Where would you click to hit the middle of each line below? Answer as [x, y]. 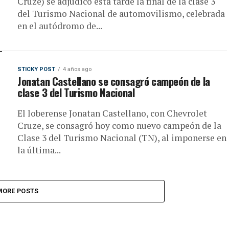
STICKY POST [36, 69]
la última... [39, 150]
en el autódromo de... [60, 26]
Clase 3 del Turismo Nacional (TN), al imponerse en [122, 138]
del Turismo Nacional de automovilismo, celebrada [121, 14]
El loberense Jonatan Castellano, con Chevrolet [112, 113]
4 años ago [77, 69]
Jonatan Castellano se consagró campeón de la [114, 81]
